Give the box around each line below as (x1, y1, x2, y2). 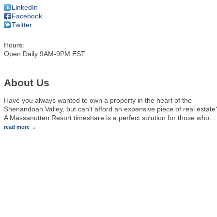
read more (4, 124, 30, 130)
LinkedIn (12, 3, 38, 11)
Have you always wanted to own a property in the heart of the (4, 96, 192, 104)
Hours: (4, 41, 24, 49)
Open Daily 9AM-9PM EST (4, 49, 85, 58)
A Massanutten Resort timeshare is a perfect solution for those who (4, 113, 209, 122)
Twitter (12, 20, 32, 29)
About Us (4, 77, 49, 89)
